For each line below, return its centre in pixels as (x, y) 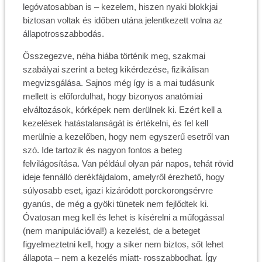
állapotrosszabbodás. (63, 34)
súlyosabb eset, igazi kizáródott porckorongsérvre (118, 190)
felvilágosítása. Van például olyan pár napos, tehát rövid (128, 163)
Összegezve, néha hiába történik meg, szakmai (114, 56)
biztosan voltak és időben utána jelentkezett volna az (123, 20)
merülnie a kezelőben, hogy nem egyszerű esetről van (126, 137)
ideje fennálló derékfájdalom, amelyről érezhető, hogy (123, 177)
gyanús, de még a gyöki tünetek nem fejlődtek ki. (116, 204)
